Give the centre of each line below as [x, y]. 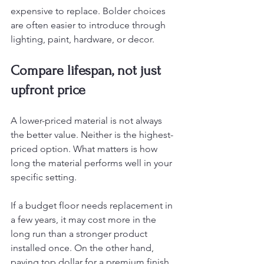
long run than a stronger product [80, 234]
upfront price [48, 90]
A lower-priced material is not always [88, 121]
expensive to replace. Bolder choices [89, 11]
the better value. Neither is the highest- [92, 135]
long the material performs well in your [93, 163]
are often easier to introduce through [89, 25]
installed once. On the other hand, [83, 248]
